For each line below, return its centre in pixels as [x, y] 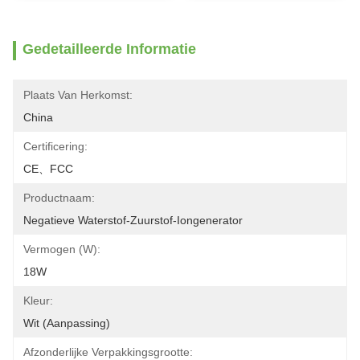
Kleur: [38, 301]
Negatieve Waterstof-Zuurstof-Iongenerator [133, 220]
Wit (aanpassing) [67, 323]
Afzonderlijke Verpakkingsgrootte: [108, 352]
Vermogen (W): [62, 249]
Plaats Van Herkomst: [78, 95]
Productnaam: [59, 198]
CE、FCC [48, 169]
